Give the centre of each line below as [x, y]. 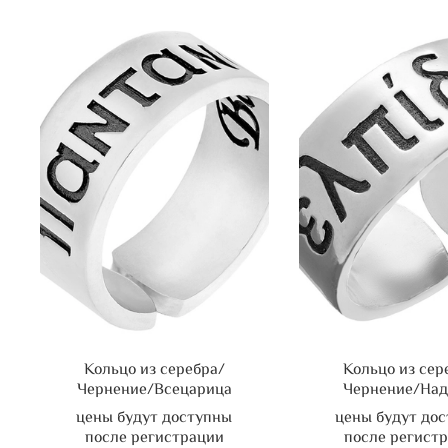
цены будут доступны [154, 419]
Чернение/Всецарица [154, 391]
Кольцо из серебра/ [154, 371]
